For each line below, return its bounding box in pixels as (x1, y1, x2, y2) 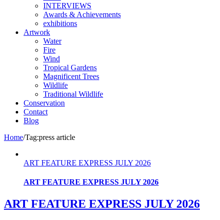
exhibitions (43, 19, 77, 27)
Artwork (24, 28, 50, 36)
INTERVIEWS (43, 1, 91, 10)
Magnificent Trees (43, 72, 99, 81)
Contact (24, 108, 48, 116)
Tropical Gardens (43, 63, 97, 72)
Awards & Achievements (43, 10, 121, 19)
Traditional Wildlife (43, 90, 103, 98)
